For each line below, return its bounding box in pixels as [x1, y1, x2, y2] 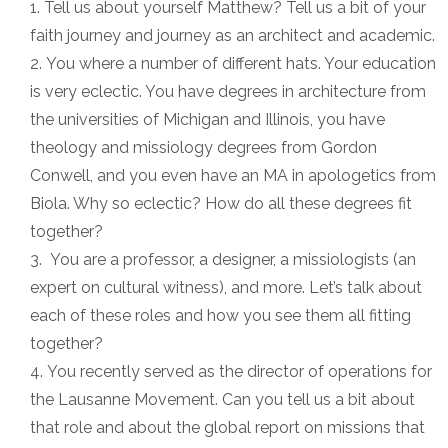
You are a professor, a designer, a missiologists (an [46, 250, 416, 269]
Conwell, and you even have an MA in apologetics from [30, 166, 436, 185]
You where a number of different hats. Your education [46, 54, 436, 73]
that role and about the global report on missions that [30, 418, 425, 437]
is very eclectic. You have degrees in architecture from [30, 82, 426, 101]
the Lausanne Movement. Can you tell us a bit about [30, 390, 415, 409]
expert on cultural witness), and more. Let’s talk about [30, 278, 422, 297]
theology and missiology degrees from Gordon [30, 138, 377, 157]
